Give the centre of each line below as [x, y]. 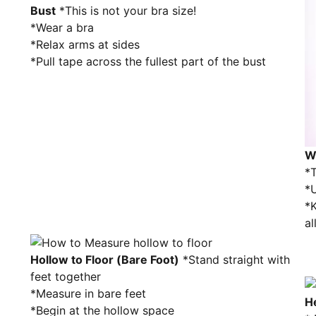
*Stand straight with [235, 260]
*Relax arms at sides [85, 44]
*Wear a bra [62, 28]
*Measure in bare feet [88, 293]
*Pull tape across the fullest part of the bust [148, 61]
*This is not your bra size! [126, 11]
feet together [66, 276]
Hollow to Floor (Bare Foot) [105, 260]
